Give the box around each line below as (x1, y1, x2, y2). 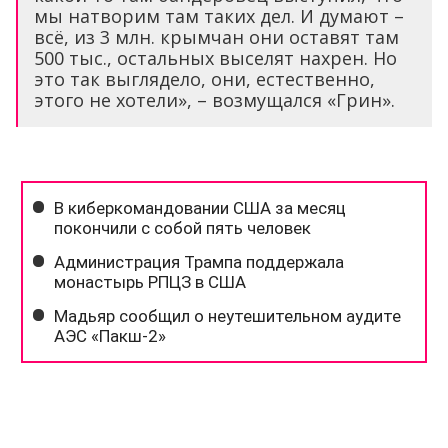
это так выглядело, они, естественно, (34, 67, 375, 92)
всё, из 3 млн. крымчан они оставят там (34, 25, 399, 50)
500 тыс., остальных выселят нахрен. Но (34, 46, 397, 71)
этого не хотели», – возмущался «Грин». (34, 88, 395, 113)
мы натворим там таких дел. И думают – (34, 4, 404, 29)
